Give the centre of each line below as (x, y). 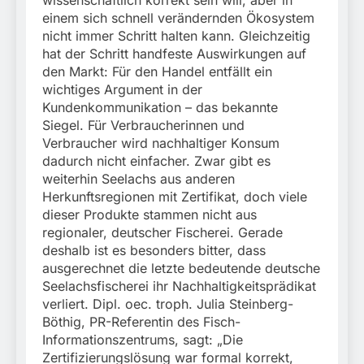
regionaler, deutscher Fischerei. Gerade (162, 233)
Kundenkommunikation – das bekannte (160, 108)
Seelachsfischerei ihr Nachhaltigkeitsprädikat (179, 286)
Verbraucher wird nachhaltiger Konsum (161, 143)
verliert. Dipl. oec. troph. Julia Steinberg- (168, 304)
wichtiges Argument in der (122, 90)
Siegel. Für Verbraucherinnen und (143, 126)
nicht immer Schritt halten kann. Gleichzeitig (176, 36)
